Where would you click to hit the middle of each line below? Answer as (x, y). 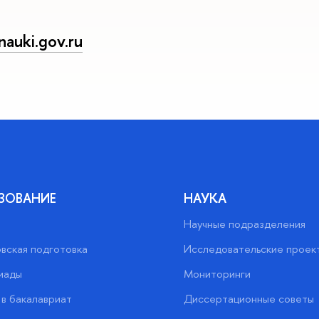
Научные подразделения (244, 224)
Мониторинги (217, 274)
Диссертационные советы (249, 299)
